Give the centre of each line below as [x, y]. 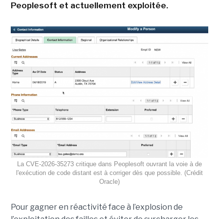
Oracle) [109, 182]
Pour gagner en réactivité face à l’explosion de [97, 207]
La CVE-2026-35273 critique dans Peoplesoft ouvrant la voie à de [109, 164]
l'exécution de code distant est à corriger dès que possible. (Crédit [109, 173]
